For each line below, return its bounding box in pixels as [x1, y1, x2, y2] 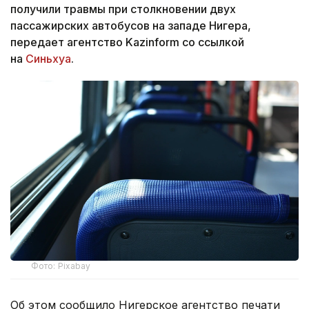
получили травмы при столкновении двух [10, 1, 236, 16]
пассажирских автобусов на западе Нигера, [10, 18, 251, 32]
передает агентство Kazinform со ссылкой [10, 34, 244, 49]
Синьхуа [26, 51, 71, 66]
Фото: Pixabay [31, 260, 91, 271]
